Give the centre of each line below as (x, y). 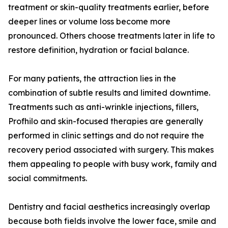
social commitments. (48, 178)
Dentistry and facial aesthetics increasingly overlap (109, 207)
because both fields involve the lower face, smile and (112, 221)
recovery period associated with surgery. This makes (111, 150)
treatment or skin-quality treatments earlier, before (109, 7)
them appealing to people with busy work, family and (112, 164)
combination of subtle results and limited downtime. (109, 93)
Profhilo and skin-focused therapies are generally (106, 121)
